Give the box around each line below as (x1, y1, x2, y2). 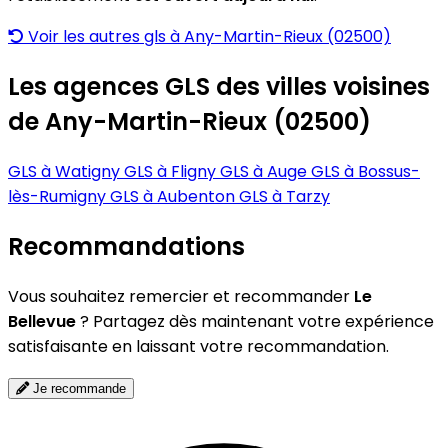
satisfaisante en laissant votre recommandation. (8, 335, 389, 359)
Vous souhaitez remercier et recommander (8, 285, 354, 309)
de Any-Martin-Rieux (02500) (8, 105, 371, 139)
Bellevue (8, 310, 76, 334)
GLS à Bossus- (311, 160, 420, 184)
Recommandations (8, 230, 245, 264)
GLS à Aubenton (110, 185, 239, 209)
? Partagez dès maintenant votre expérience (76, 310, 434, 334)
